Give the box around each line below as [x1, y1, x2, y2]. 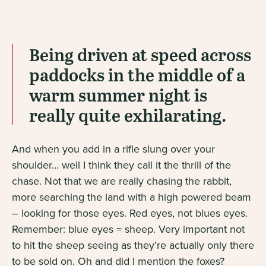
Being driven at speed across [29, 42, 251, 66]
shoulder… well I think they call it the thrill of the [12, 157, 231, 172]
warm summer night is [29, 83, 207, 106]
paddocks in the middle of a [29, 62, 245, 86]
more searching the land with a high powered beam [12, 189, 251, 204]
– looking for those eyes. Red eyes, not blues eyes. [12, 205, 248, 220]
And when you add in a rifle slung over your [12, 141, 215, 156]
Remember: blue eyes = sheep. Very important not [12, 221, 245, 236]
